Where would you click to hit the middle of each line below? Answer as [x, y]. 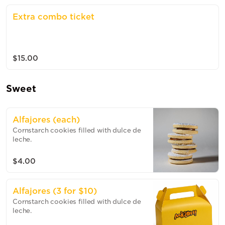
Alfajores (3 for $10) [55, 191]
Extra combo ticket [53, 17]
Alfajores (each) [46, 120]
